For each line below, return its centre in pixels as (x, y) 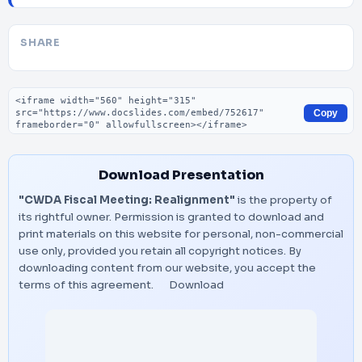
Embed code (48, 95)
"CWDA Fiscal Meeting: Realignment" (127, 200)
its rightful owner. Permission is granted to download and (171, 217)
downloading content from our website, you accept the (167, 268)
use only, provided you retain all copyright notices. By (160, 251)
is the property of (284, 200)
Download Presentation (181, 175)
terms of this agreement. (87, 285)
